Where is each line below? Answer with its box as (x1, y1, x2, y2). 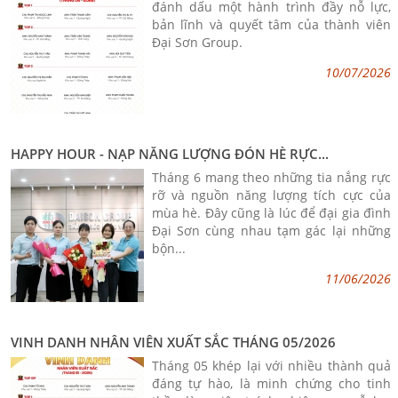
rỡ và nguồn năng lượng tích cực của (151, 186, 391, 203)
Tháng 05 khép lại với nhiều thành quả (151, 356, 391, 374)
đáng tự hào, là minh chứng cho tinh (151, 374, 391, 392)
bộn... (151, 239, 186, 257)
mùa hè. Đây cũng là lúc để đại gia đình (151, 203, 391, 221)
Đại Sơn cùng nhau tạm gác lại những (151, 221, 391, 239)
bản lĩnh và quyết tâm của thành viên (151, 15, 391, 33)
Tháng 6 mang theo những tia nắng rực (151, 168, 391, 186)
